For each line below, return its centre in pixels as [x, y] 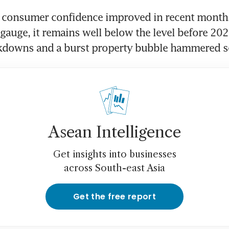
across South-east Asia [114, 168]
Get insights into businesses [114, 155]
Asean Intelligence [114, 132]
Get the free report [114, 197]
